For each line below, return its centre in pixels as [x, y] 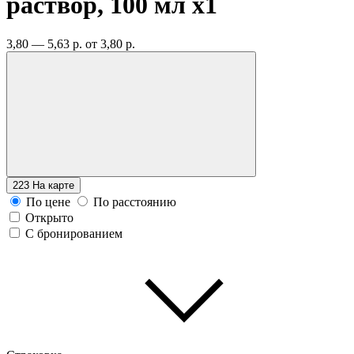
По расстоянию [135, 201]
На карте [53, 185]
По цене [48, 201]
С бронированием [74, 233]
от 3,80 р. [110, 43]
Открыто [49, 217]
